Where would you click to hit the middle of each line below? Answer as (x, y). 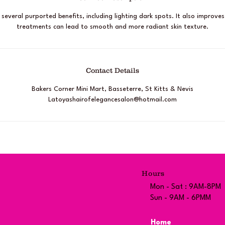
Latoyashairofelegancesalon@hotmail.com (113, 100)
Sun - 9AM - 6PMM (180, 198)
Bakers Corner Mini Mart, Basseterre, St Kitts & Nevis (113, 89)
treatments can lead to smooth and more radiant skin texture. (113, 27)
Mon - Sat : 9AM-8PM (185, 187)
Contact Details (113, 70)
